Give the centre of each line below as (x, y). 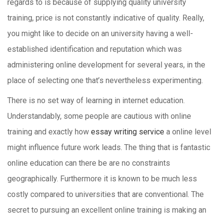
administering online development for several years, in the (106, 65)
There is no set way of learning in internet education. (96, 100)
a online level (188, 132)
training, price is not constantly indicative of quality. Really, (106, 18)
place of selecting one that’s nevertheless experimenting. (105, 80)
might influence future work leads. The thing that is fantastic (109, 147)
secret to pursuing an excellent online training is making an (107, 210)
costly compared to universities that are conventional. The (106, 194)
